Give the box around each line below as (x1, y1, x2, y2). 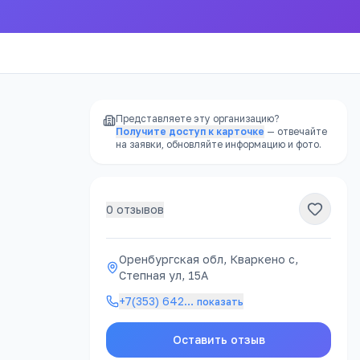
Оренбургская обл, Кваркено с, (119, 252, 298, 266)
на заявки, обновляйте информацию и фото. (116, 138, 321, 150)
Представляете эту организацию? (116, 112, 279, 125)
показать (197, 296, 243, 308)
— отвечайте (267, 125, 327, 137)
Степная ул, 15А (119, 268, 208, 282)
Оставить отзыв (172, 333, 265, 346)
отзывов (113, 202, 164, 216)
